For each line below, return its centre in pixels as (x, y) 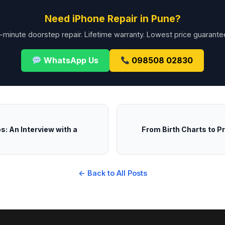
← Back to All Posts (113, 173)
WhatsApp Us (70, 60)
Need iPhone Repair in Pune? (113, 19)
